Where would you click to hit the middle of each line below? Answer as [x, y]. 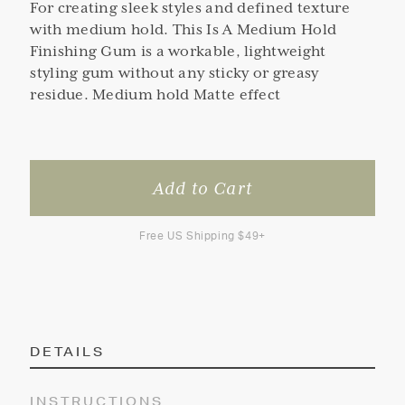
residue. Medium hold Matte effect [155, 94]
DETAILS [68, 351]
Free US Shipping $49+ [202, 235]
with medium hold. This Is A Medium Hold [184, 29]
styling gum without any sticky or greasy [174, 73]
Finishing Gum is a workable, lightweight [178, 51]
